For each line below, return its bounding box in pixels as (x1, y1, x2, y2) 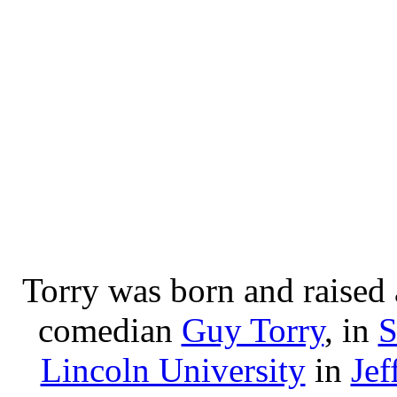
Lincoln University (40, 350, 306, 389)
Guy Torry (181, 310, 324, 349)
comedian (37, 310, 182, 349)
